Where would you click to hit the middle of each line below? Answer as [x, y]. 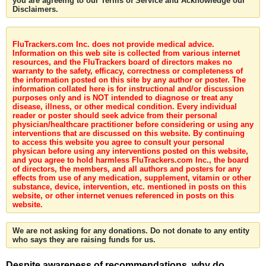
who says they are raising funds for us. [84, 240]
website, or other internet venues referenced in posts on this [123, 196]
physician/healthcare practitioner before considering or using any [133, 124]
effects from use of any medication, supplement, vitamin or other [132, 178]
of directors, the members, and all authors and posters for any [127, 169]
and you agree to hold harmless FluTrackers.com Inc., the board [131, 160]
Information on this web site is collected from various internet [126, 53]
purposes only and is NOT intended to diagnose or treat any [123, 98]
